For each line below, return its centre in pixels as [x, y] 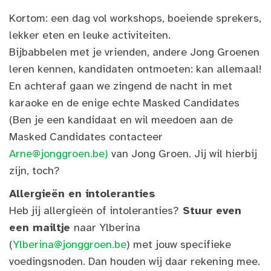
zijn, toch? [34, 171]
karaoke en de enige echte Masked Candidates [124, 103]
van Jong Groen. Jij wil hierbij [183, 154]
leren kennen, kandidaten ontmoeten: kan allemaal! [135, 69]
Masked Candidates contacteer [86, 137]
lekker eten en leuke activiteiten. [90, 35]
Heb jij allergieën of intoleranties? [94, 211]
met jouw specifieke [182, 244]
